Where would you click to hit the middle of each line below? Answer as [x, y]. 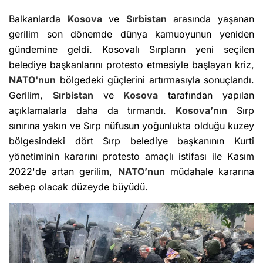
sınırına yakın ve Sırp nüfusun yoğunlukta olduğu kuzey [131, 126]
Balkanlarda [38, 19]
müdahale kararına [210, 172]
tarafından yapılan [206, 95]
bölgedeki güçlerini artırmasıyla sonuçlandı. [155, 80]
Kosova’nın [202, 111]
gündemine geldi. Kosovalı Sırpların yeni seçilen [131, 50]
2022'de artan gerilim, [63, 172]
